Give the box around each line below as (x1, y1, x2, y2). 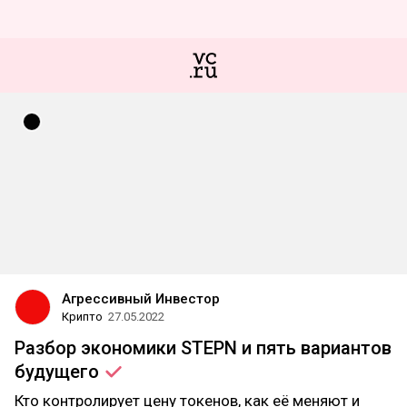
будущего (15, 361, 104, 382)
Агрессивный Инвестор (62, 291, 220, 307)
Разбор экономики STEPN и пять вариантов (15, 337, 392, 359)
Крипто (62, 310, 103, 323)
